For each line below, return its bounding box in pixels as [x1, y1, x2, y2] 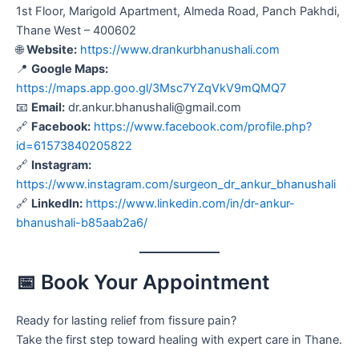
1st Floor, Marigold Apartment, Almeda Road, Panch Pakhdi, [16, 4, 340, 19]
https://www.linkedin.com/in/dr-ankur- [86, 196, 295, 212]
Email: [31, 100, 65, 115]
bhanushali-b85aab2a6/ [16, 216, 147, 231]
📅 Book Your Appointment [16, 269, 270, 294]
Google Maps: [31, 62, 108, 77]
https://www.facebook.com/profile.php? [94, 119, 312, 135]
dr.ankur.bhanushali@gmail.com [65, 100, 241, 115]
